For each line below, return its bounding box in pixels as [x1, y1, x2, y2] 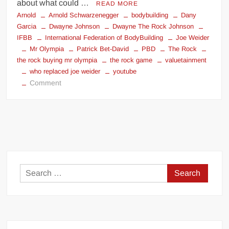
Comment [30, 78, 62, 87]
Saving [61, 89, 83, 98]
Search [167, 166, 193, 175]
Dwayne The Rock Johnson [112, 22, 194, 30]
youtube [113, 67, 137, 75]
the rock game [110, 56, 153, 64]
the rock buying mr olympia [17, 56, 98, 64]
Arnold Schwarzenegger [49, 11, 119, 19]
